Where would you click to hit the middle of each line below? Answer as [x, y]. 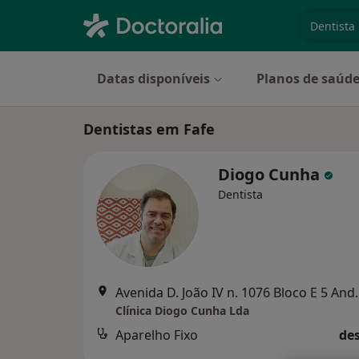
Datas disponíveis [153, 79]
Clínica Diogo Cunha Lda [182, 311]
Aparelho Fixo [157, 335]
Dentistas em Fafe [149, 129]
